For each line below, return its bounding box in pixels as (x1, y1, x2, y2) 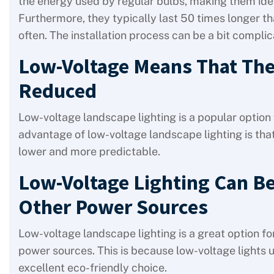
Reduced (18, 78, 97, 103)
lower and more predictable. (18, 145, 160, 158)
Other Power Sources (18, 194, 208, 220)
